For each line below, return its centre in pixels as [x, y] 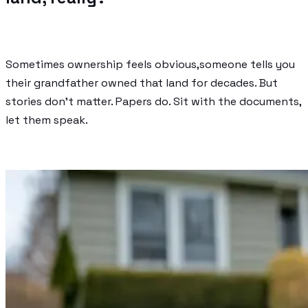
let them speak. [47, 120]
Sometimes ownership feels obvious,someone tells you [150, 64]
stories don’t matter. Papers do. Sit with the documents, [153, 101]
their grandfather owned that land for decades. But [142, 82]
